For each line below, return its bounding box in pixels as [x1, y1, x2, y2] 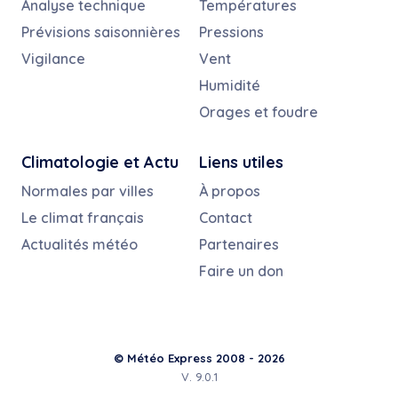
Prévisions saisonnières [21, 23, 180, 42]
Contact [199, 209, 252, 227]
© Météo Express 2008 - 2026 [113, 351, 285, 366]
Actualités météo [21, 235, 138, 254]
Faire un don [199, 262, 283, 281]
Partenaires [199, 235, 279, 254]
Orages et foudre [199, 103, 318, 122]
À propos [199, 182, 260, 201]
